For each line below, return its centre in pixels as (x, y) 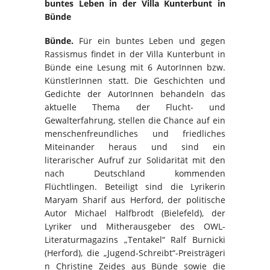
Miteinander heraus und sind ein (135, 146)
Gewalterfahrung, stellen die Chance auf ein (135, 120)
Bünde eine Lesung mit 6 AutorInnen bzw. (135, 67)
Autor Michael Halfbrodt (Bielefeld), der (135, 213)
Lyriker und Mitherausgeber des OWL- (135, 226)
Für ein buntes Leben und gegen (152, 40)
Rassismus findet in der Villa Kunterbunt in (135, 54)
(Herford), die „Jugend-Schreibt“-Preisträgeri (135, 253)
